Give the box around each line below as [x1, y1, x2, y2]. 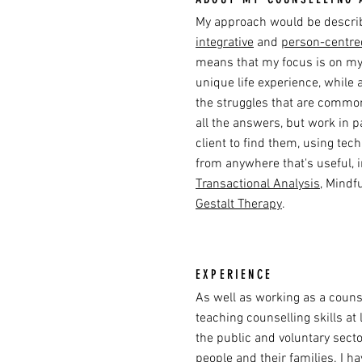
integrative [196, 35, 254, 51]
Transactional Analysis [196, 176, 320, 192]
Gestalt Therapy [196, 196, 282, 213]
